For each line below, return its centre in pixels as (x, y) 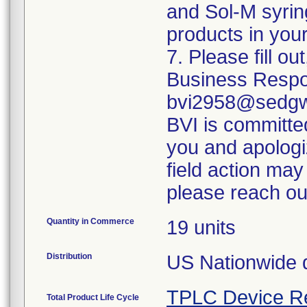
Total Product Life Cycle (93, 297)
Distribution (69, 256)
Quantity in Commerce (90, 221)
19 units (201, 228)
